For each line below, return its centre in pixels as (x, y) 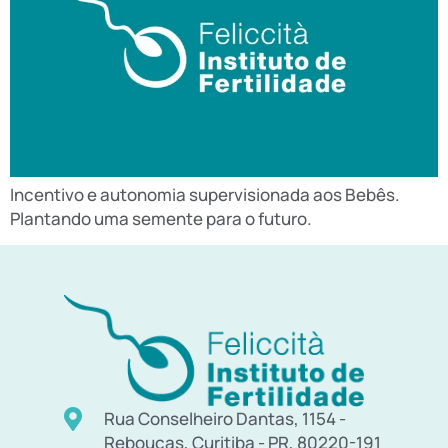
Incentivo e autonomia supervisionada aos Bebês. (205, 194)
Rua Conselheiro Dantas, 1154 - (224, 419)
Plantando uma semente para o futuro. (161, 218)
